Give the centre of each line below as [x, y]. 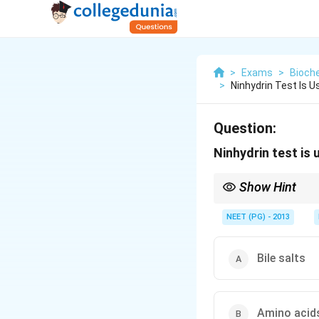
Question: [245, 128]
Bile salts [281, 258]
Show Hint [268, 187]
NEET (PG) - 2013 [258, 217]
